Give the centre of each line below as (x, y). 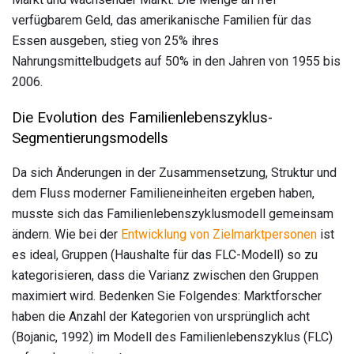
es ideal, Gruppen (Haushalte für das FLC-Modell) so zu (165, 255)
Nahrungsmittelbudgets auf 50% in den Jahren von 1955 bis (176, 61)
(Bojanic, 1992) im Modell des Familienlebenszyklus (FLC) (172, 337)
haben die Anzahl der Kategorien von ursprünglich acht (161, 317)
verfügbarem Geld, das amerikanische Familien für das (162, 20)
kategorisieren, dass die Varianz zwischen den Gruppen (165, 276)
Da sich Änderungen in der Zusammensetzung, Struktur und (174, 173)
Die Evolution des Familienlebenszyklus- (142, 117)
